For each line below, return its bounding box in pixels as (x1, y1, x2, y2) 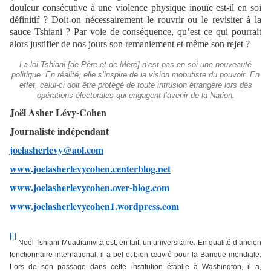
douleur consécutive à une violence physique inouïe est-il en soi (10, 2, 261, 13)
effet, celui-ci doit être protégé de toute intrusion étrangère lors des (19, 80, 252, 90)
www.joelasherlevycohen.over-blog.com (10, 180, 169, 194)
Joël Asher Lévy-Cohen (10, 105, 106, 119)
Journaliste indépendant (10, 123, 109, 138)
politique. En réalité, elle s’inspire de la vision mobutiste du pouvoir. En (11, 70, 260, 79)
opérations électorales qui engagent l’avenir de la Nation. (36, 91, 235, 100)
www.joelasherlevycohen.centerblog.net (10, 161, 171, 175)
